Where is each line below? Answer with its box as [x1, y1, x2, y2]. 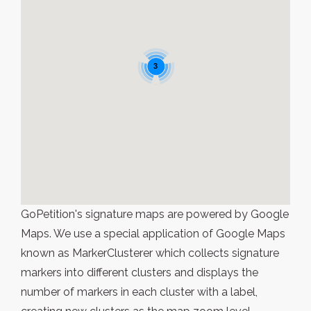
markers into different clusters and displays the [21, 266, 258, 279]
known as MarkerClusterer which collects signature [21, 246, 279, 260]
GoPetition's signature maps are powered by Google [21, 208, 289, 221]
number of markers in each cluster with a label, [21, 285, 258, 299]
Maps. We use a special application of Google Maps [21, 227, 285, 240]
